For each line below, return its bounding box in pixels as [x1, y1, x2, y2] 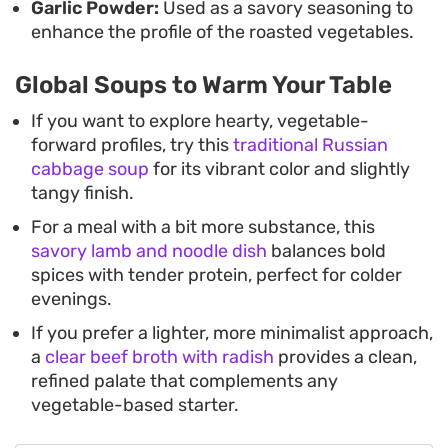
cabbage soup [31, 158, 149, 181]
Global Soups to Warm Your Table [15, 71, 392, 100]
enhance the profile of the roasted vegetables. [31, 21, 414, 44]
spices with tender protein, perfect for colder [31, 264, 402, 287]
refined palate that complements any [31, 370, 338, 393]
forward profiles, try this [31, 134, 233, 157]
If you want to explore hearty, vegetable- [31, 110, 369, 133]
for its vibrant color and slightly [149, 158, 410, 181]
